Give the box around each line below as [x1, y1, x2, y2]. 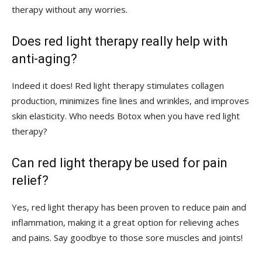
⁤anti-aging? [12, 51, 77, 66]
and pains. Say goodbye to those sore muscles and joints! [12, 231, 243, 243]
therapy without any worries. [12, 3, 127, 15]
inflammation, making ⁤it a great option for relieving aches [12, 216, 239, 228]
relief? [12, 173, 49, 188]
